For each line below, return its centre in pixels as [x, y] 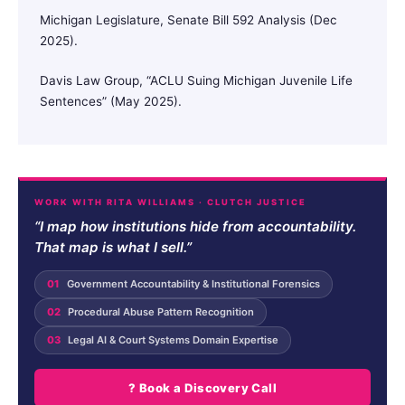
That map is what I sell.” [113, 247]
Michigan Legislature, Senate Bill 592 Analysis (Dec [188, 19]
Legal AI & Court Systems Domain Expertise [172, 339]
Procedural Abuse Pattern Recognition [160, 311]
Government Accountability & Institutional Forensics [192, 283]
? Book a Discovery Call [202, 387]
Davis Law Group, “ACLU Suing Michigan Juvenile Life [196, 80]
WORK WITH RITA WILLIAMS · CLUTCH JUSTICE [170, 202]
